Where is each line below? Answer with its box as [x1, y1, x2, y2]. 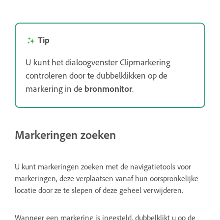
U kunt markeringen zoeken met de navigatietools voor [15, 162, 191, 172]
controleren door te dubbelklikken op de [26, 69, 167, 81]
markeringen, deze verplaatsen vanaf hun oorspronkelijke [15, 173, 198, 184]
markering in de [26, 82, 84, 94]
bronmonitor [84, 82, 132, 94]
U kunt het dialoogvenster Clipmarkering [26, 56, 170, 67]
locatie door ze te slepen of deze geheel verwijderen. [15, 185, 183, 195]
